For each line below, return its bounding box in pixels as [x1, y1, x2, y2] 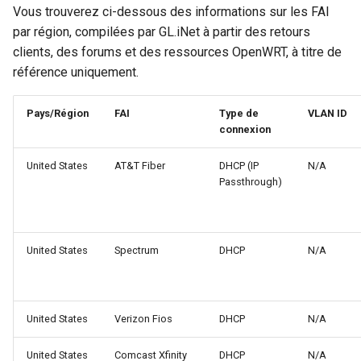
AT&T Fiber [114, 160, 165, 172]
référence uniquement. [13, 64, 139, 81]
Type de [219, 107, 259, 120]
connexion [219, 123, 271, 136]
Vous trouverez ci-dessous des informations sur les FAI [13, 4, 330, 20]
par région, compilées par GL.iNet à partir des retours [13, 24, 310, 40]
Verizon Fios [114, 313, 172, 326]
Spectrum [114, 244, 159, 257]
